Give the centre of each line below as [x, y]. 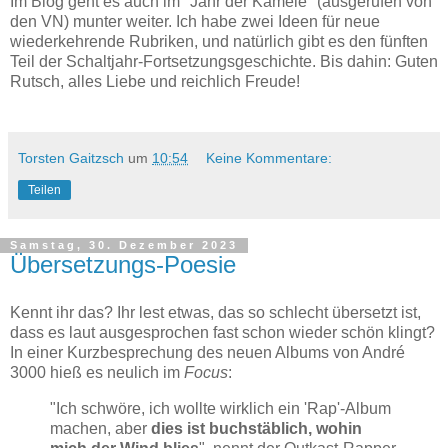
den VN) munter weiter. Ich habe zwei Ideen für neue [195, 22]
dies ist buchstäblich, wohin [256, 429]
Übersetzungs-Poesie [123, 265]
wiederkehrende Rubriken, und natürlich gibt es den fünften [219, 42]
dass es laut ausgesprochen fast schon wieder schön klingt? [222, 333]
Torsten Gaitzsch [71, 158]
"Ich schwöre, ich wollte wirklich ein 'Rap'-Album [220, 409]
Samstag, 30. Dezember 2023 [124, 245]
